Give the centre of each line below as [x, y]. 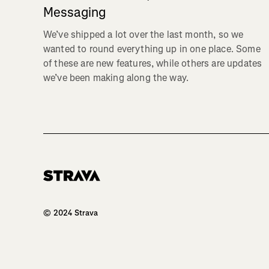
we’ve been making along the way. [116, 77]
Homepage [62, 186]
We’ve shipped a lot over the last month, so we [144, 34]
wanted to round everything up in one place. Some [152, 49]
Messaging [74, 12]
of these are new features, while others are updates [153, 63]
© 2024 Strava [71, 213]
